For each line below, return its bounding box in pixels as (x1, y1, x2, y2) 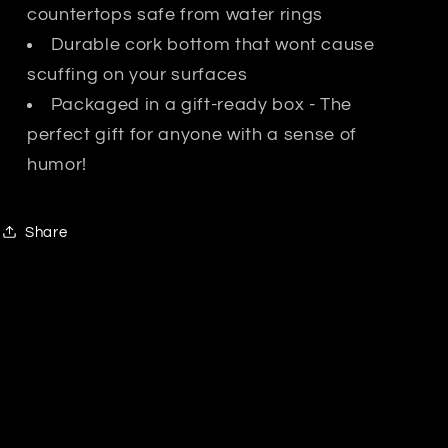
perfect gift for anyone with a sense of (27, 125, 357, 144)
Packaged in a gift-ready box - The (50, 95, 353, 114)
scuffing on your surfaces (27, 65, 248, 84)
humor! (27, 155, 88, 174)
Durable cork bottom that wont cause (50, 35, 375, 54)
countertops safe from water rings (27, 5, 323, 24)
